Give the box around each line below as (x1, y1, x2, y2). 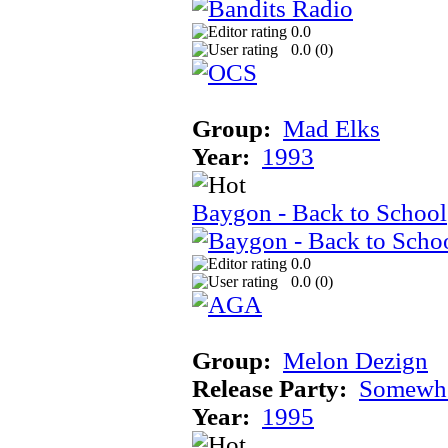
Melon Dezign (283, 346, 428, 374)
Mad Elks (283, 114, 380, 142)
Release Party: (192, 374, 347, 402)
